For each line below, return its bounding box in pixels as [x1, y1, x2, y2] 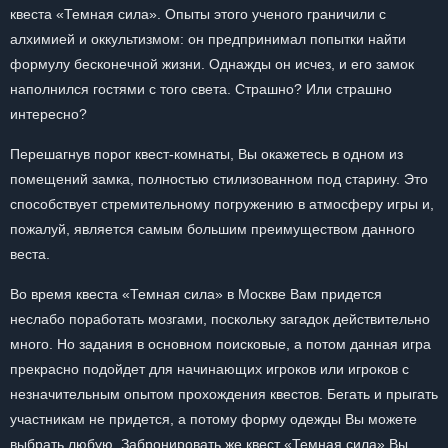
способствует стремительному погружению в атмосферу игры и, [10, 196, 434, 212]
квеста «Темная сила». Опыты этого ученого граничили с [10, 6, 386, 22]
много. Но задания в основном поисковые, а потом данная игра [10, 336, 431, 352]
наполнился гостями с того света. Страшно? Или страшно [10, 81, 392, 97]
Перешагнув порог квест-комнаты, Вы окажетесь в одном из [10, 146, 403, 162]
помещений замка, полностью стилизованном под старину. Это [10, 171, 428, 187]
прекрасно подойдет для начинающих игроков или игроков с [10, 361, 409, 377]
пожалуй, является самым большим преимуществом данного [10, 221, 415, 237]
